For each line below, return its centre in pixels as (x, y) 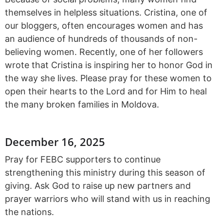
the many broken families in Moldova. (82, 105)
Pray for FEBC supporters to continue (83, 159)
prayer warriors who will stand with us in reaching (108, 199)
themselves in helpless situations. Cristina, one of (106, 13)
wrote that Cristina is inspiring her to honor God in (109, 65)
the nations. (29, 212)
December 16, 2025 (55, 141)
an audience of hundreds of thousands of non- (101, 39)
